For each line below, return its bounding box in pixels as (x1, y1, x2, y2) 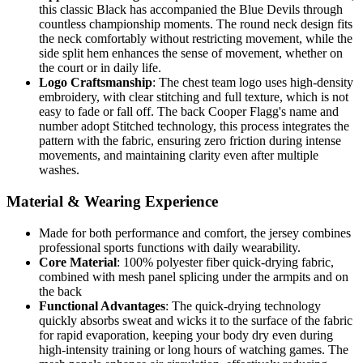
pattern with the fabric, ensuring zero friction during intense (39, 134, 341, 148)
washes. (39, 163, 79, 177)
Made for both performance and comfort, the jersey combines (39, 225, 351, 240)
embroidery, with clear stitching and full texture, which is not (39, 90, 348, 105)
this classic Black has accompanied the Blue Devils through (39, 2, 343, 17)
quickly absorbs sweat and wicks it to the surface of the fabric (39, 313, 352, 327)
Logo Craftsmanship (39, 75, 152, 90)
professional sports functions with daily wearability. (39, 240, 301, 254)
